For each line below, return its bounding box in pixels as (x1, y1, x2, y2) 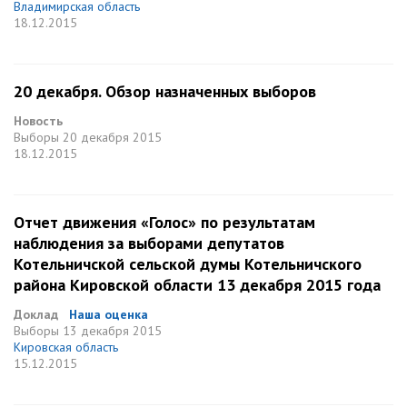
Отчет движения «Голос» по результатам (14, 212, 315, 233)
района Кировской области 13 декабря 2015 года (14, 274, 381, 295)
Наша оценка (69, 306, 148, 323)
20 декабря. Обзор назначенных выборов (14, 81, 316, 102)
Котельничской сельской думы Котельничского (14, 253, 362, 274)
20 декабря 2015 (63, 129, 162, 145)
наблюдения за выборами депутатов (14, 233, 284, 253)
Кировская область (14, 339, 118, 355)
